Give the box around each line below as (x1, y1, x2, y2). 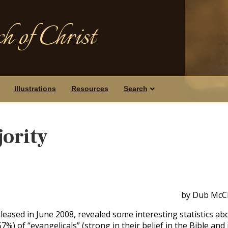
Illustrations (14, 84, 56, 93)
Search (123, 84, 148, 93)
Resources (71, 84, 108, 93)
